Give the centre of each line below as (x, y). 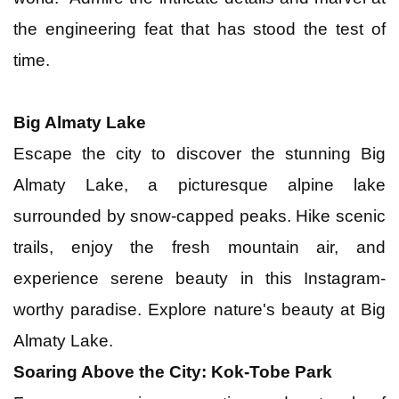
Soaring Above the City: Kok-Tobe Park (173, 371)
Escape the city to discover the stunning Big (199, 153)
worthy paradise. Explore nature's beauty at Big (199, 309)
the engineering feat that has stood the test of (199, 28)
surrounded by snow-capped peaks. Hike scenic (199, 216)
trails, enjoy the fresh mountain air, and (199, 247)
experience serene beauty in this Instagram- (199, 278)
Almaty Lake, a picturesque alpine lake (199, 184)
